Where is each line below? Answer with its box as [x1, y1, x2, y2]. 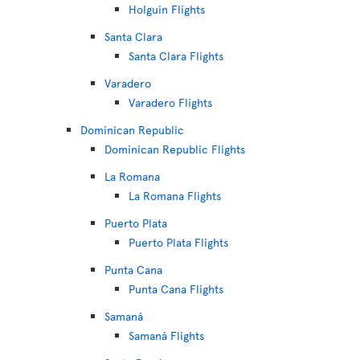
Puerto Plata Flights [129, 235, 228, 250]
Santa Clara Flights [129, 48, 223, 63]
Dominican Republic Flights [104, 141, 245, 157]
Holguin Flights [129, 2, 205, 17]
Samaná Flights [129, 328, 204, 343]
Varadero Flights [129, 95, 212, 110]
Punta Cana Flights [129, 281, 223, 297]
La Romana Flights [129, 188, 221, 203]
